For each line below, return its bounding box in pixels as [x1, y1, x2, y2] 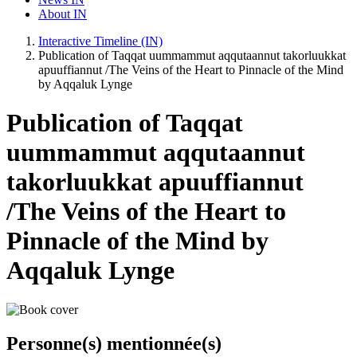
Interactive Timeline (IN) [38, 33, 163, 48]
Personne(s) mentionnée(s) [6, 332, 222, 354]
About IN [38, 6, 87, 21]
